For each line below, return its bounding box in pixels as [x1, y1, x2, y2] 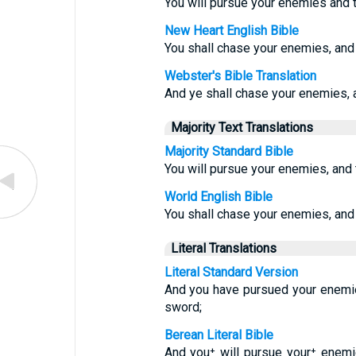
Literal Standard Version [164, 265, 298, 280]
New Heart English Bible [164, 23, 299, 38]
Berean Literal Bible [164, 327, 273, 342]
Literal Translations [170, 241, 277, 256]
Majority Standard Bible [164, 144, 293, 159]
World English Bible [164, 189, 273, 204]
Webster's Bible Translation [164, 68, 316, 83]
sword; [164, 300, 202, 315]
